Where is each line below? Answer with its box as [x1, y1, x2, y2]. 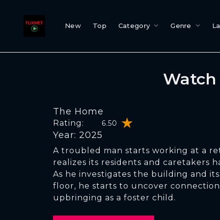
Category [118, 22, 150, 29]
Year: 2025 [53, 130, 103, 140]
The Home [53, 106, 104, 117]
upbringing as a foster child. [53, 193, 176, 202]
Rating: [53, 118, 84, 128]
